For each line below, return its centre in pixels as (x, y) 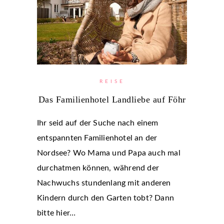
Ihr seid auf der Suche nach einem (98, 123)
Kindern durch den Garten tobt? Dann (105, 198)
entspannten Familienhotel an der (97, 138)
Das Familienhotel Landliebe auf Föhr (112, 99)
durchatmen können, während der (98, 168)
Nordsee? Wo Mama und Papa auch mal (109, 153)
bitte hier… (56, 213)
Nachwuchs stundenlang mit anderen (104, 183)
